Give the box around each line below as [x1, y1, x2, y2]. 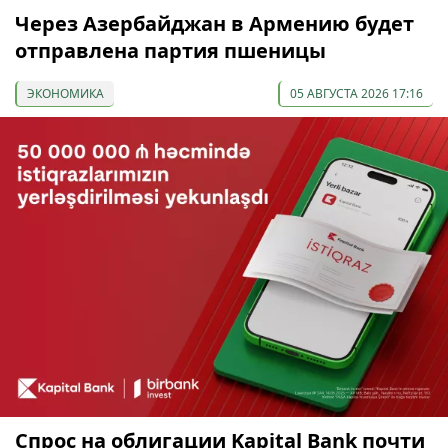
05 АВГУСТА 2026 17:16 [290, 84, 423, 102]
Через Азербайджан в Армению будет [15, 9, 414, 37]
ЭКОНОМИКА [27, 84, 104, 102]
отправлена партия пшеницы [15, 36, 326, 64]
